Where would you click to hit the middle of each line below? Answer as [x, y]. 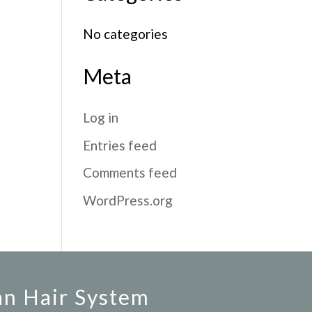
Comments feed [130, 172]
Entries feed [120, 145]
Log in [101, 117]
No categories [126, 34]
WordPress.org [128, 200]
